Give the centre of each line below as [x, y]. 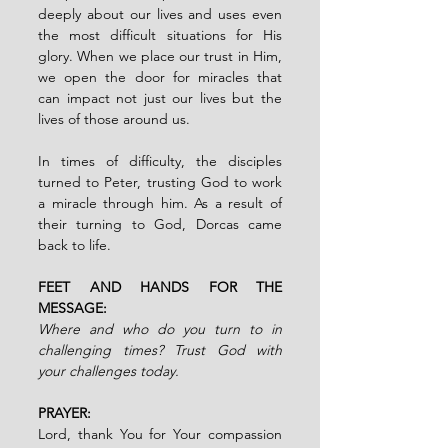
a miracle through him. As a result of [160, 202]
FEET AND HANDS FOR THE [160, 286]
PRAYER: [64, 412]
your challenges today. [108, 370]
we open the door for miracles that [160, 76]
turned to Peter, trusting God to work [160, 181]
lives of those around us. [114, 118]
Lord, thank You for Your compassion [160, 433]
